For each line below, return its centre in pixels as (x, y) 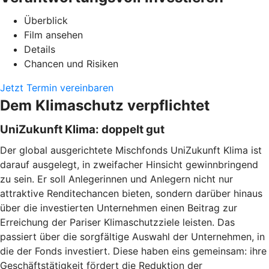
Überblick (46, 20)
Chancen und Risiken (71, 63)
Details (40, 49)
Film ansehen (53, 35)
